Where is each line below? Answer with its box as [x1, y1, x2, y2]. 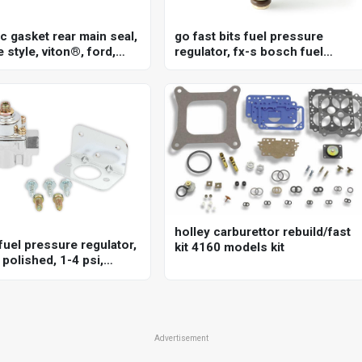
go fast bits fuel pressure [175, 28, 324, 44]
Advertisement [154, 333, 208, 343]
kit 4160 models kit [175, 239, 285, 255]
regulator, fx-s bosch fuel [175, 44, 324, 59]
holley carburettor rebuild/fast [175, 224, 351, 239]
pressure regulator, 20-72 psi [175, 59, 346, 74]
